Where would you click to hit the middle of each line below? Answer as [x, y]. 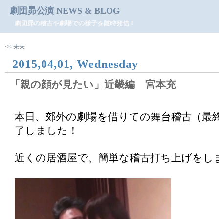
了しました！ [46, 131]
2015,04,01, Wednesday [75, 64]
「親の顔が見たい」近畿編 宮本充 [93, 85]
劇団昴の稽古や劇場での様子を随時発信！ [75, 23]
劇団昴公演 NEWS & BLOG [65, 11]
